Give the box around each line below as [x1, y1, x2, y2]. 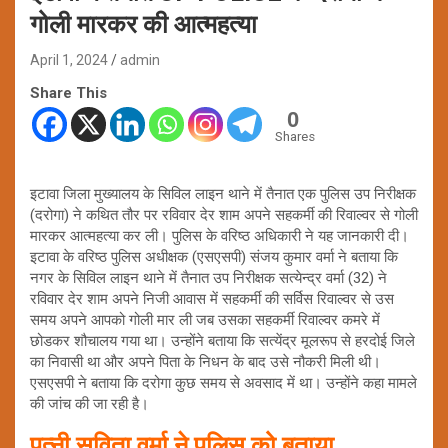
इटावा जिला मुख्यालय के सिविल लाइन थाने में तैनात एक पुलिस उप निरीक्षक [30, 184, 416, 203]
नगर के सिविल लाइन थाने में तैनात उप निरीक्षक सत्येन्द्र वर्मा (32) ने [30, 268, 387, 287]
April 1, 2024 [30, 51, 108, 68]
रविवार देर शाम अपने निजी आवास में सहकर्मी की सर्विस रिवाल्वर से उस [30, 289, 394, 308]
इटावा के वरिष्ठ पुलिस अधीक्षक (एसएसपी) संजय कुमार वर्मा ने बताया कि [30, 247, 398, 266]
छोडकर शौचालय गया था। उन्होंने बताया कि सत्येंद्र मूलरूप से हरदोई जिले [30, 331, 415, 350]
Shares [275, 128, 315, 144]
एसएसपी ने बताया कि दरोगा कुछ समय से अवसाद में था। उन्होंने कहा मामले [30, 373, 417, 392]
